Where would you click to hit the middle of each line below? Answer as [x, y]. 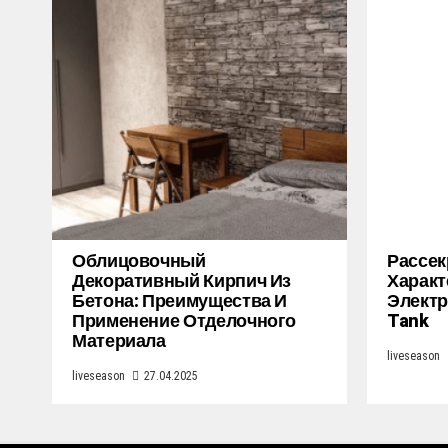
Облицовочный [139, 261]
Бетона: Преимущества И [180, 301]
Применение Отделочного [184, 321]
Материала [119, 341]
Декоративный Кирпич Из [182, 281]
